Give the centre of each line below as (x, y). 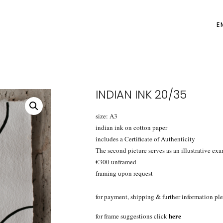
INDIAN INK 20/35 (141, 95)
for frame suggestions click (132, 216)
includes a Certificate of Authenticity (145, 139)
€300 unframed (116, 162)
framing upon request (124, 173)
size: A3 (107, 116)
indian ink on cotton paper (131, 128)
